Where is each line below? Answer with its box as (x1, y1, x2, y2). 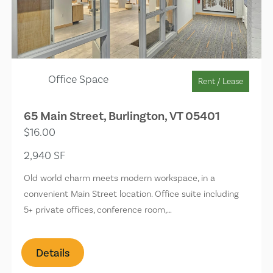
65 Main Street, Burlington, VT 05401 (24, 108, 221, 124)
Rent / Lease (197, 76, 243, 86)
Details (36, 246, 70, 260)
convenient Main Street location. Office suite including (24, 188, 239, 199)
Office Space (48, 72, 109, 85)
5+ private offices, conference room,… (24, 204, 172, 215)
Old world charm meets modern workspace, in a (24, 172, 216, 183)
